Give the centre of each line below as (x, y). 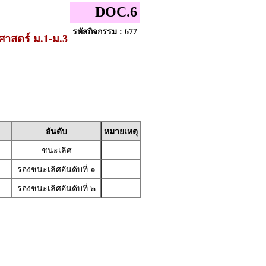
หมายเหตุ (121, 132)
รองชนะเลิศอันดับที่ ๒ (56, 189)
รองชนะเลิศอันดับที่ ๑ (56, 170)
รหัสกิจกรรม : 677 (105, 32)
